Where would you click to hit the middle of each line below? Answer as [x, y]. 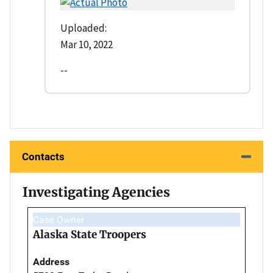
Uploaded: [83, 28]
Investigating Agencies [96, 192]
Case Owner [58, 219]
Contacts [43, 156]
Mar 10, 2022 [87, 44]
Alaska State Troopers [90, 234]
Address [51, 261]
